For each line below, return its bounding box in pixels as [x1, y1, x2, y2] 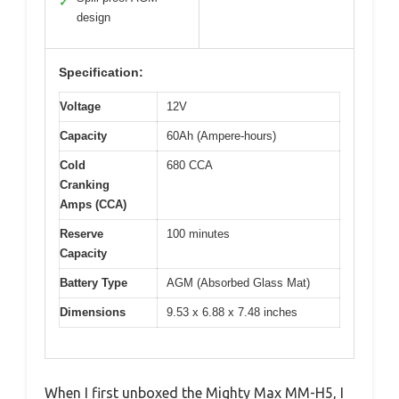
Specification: [59, 64, 143, 79]
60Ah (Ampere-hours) [167, 128, 276, 142]
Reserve [60, 226, 103, 240]
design [77, 10, 110, 24]
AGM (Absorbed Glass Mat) [167, 275, 310, 289]
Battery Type [60, 275, 127, 289]
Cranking [60, 177, 110, 191]
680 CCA [167, 158, 213, 172]
